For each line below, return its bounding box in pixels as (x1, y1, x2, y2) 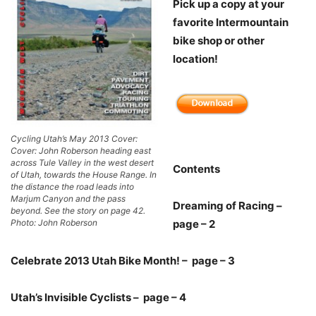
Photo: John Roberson (11, 217, 97, 229)
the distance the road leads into (11, 181, 134, 193)
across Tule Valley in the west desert (11, 157, 154, 169)
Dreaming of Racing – (173, 199, 284, 213)
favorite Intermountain (173, 16, 288, 30)
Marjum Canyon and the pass (11, 193, 126, 205)
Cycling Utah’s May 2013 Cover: (11, 133, 138, 145)
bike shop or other (173, 34, 265, 48)
